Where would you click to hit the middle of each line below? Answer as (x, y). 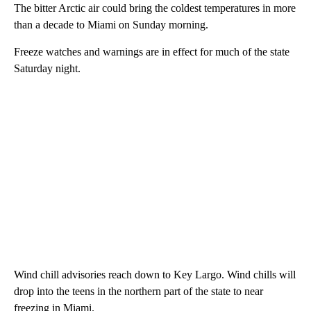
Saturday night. (47, 69)
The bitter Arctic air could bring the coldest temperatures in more (155, 8)
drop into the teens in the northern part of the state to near (138, 292)
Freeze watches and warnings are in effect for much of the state (152, 52)
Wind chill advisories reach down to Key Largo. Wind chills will (155, 275)
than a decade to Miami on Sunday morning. (111, 25)
